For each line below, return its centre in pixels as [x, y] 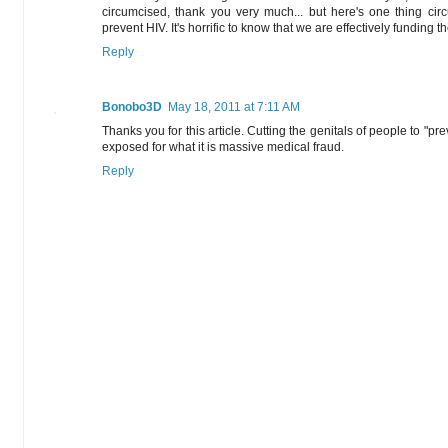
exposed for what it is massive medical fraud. [223, 147]
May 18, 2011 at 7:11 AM [234, 107]
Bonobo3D [132, 107]
